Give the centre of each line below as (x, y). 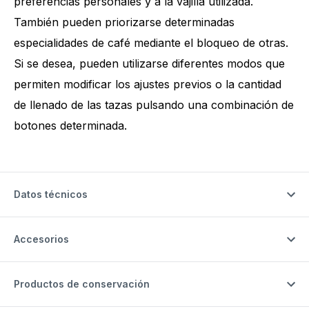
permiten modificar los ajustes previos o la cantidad (148, 84)
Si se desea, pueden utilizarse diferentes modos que (149, 64)
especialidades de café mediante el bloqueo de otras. (151, 43)
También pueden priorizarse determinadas (124, 22)
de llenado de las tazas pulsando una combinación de (154, 105)
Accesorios (41, 239)
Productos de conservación (82, 284)
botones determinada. (70, 126)
